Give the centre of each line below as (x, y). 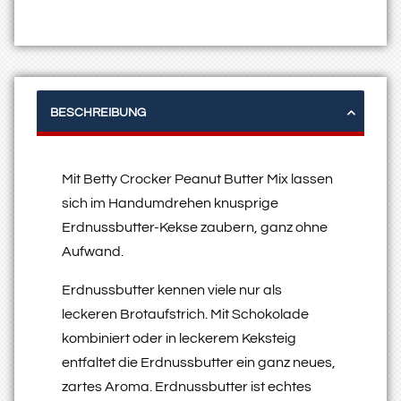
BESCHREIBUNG (98, 112)
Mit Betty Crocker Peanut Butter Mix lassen (197, 179)
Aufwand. (93, 251)
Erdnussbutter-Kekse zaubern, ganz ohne (195, 227)
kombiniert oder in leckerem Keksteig (179, 338)
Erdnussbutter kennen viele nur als (172, 290)
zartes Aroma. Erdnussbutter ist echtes (187, 386)
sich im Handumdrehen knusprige (170, 203)
